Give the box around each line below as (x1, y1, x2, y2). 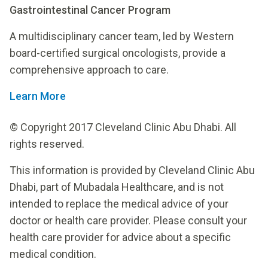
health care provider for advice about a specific (10, 230, 231, 243)
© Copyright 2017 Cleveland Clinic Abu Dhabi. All (10, 120, 236, 133)
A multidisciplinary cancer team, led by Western (10, 29, 234, 42)
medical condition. (10, 247, 96, 260)
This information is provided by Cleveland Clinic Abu (10, 163, 255, 176)
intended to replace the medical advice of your (10, 197, 229, 210)
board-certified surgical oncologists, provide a (10, 46, 226, 59)
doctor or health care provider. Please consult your (10, 214, 247, 227)
